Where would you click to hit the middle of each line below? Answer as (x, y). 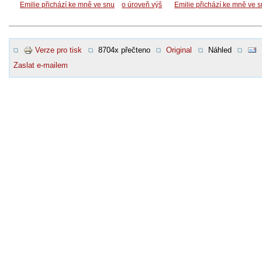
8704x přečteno (124, 50)
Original (179, 50)
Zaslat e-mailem (41, 65)
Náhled (220, 50)
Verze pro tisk (58, 50)
